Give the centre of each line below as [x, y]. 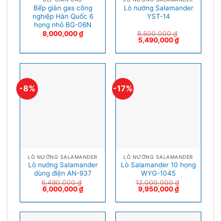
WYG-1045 [158, 173]
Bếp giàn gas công [63, 8]
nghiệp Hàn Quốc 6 [63, 16]
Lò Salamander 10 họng [158, 165]
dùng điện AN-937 [63, 173]
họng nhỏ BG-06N [63, 24]
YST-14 [158, 16]
